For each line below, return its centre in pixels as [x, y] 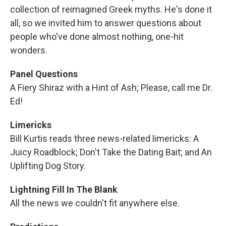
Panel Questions [44, 74]
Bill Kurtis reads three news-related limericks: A [104, 138]
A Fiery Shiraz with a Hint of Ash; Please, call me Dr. [111, 88]
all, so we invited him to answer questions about [106, 23]
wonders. [29, 50]
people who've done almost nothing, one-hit [97, 37]
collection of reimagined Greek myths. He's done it [111, 9]
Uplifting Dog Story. [48, 166]
